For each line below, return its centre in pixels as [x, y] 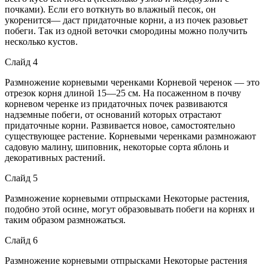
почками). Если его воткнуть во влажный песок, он [110, 9]
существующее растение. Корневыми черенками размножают [130, 136]
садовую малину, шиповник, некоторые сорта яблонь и [117, 147]
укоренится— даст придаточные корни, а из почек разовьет [126, 20]
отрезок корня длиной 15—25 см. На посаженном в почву [123, 93]
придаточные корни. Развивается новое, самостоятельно [120, 125]
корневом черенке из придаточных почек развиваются [116, 103]
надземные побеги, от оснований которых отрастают [113, 114]
